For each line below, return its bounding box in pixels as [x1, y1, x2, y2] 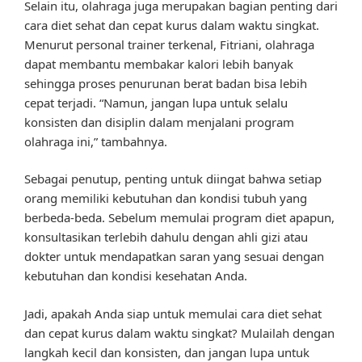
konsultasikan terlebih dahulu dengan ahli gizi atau [24, 229, 308, 246]
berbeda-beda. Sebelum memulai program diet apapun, [24, 209, 335, 226]
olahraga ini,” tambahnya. [24, 133, 167, 149]
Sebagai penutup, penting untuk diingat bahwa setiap [24, 170, 322, 187]
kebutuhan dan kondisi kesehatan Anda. [24, 267, 247, 284]
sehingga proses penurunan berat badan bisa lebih [24, 74, 307, 91]
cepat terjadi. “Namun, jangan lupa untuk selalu [24, 94, 288, 111]
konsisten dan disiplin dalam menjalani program [24, 113, 294, 130]
